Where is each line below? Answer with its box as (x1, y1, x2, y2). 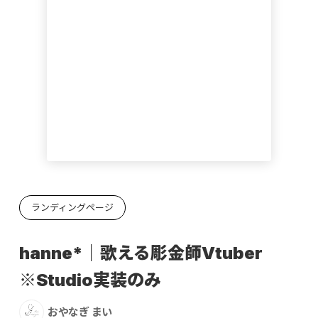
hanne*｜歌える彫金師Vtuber (18, 242, 263, 263)
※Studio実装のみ (18, 269, 161, 290)
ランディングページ (31, 201, 114, 213)
